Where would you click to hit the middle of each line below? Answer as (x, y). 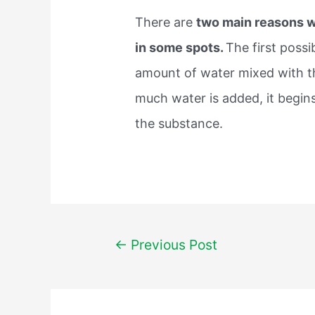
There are (166, 22)
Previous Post (172, 244)
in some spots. (181, 47)
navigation (123, 266)
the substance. (179, 123)
